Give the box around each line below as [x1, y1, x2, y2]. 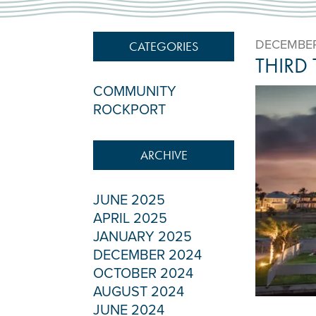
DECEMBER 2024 [93, 247, 202, 264]
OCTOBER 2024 [93, 265, 193, 282]
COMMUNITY [93, 83, 176, 100]
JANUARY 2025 [93, 229, 192, 245]
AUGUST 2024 [93, 284, 184, 300]
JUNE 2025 [93, 192, 165, 209]
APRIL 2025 [93, 210, 167, 227]
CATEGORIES [129, 38, 198, 54]
